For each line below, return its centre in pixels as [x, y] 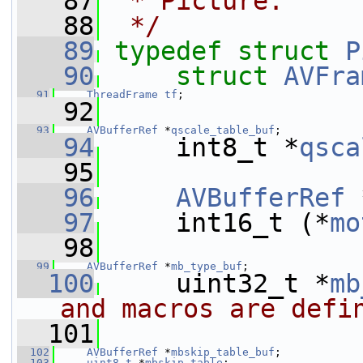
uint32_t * [214, 284]
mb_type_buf [207, 266]
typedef [168, 51]
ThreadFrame [122, 94]
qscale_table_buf [223, 130]
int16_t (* [214, 223]
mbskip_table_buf [223, 352]
